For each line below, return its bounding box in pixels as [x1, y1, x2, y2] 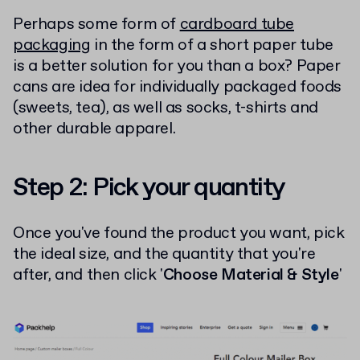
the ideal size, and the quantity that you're [13, 243, 316, 265]
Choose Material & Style [162, 264, 339, 286]
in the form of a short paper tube [90, 34, 333, 56]
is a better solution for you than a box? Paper [13, 55, 341, 77]
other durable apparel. [13, 117, 176, 140]
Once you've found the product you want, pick [13, 222, 345, 244]
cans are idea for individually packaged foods [13, 76, 342, 98]
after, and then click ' [13, 264, 163, 286]
